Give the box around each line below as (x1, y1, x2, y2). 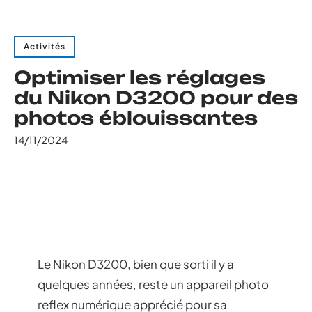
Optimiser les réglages (14, 66, 265, 88)
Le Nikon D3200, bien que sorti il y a (38, 256, 234, 272)
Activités (24, 41, 65, 52)
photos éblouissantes (14, 107, 258, 129)
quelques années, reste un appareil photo (38, 276, 269, 292)
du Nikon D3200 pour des (14, 86, 298, 109)
